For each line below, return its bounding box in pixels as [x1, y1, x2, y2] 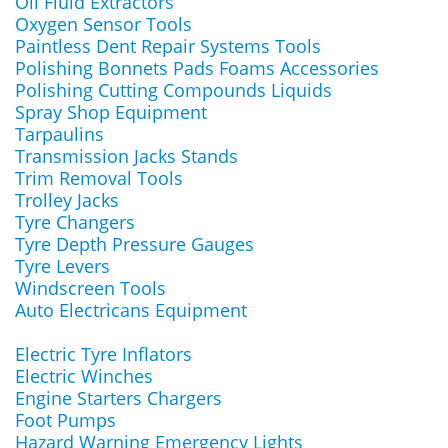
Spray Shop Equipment [15, 100, 207, 124]
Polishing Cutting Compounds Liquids [15, 78, 332, 102]
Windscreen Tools [15, 276, 166, 300]
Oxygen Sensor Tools [15, 12, 192, 36]
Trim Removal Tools [15, 166, 183, 190]
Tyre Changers [15, 210, 135, 234]
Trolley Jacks [15, 188, 119, 212]
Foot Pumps [15, 408, 116, 432]
